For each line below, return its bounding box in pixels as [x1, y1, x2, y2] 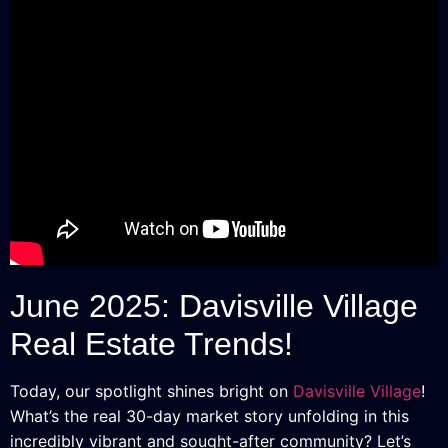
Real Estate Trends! [10, 325, 293, 362]
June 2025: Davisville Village [10, 287, 418, 324]
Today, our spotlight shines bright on [10, 380, 293, 401]
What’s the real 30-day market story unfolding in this [10, 405, 409, 426]
